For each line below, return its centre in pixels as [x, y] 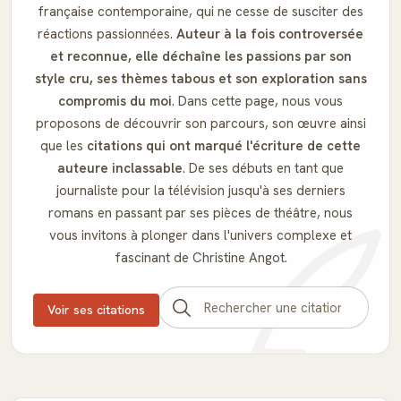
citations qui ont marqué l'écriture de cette [224, 146]
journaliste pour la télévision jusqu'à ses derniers [200, 191]
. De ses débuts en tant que [263, 168]
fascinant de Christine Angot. [200, 258]
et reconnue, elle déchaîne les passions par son [200, 56]
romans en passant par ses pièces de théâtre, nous [200, 213]
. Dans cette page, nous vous [257, 101]
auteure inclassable [120, 168]
